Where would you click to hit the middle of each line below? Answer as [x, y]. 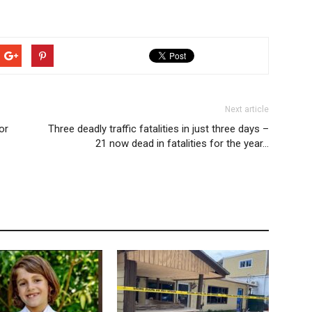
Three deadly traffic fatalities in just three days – [158, 129]
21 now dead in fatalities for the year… [182, 143]
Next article [247, 109]
